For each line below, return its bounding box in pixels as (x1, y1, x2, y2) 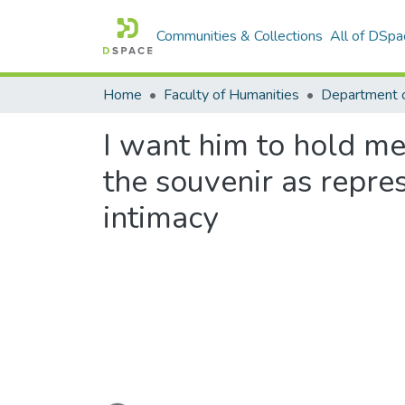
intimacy (103, 197, 218, 239)
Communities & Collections (156, 26, 324, 46)
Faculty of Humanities (164, 85, 299, 105)
